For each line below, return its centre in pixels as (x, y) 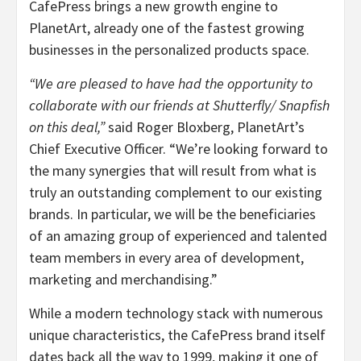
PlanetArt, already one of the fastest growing (167, 27)
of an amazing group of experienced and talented (178, 235)
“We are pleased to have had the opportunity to (171, 83)
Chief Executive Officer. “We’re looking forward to (178, 148)
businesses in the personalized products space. (169, 49)
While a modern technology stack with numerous (176, 313)
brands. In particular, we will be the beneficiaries (172, 214)
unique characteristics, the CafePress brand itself (177, 334)
